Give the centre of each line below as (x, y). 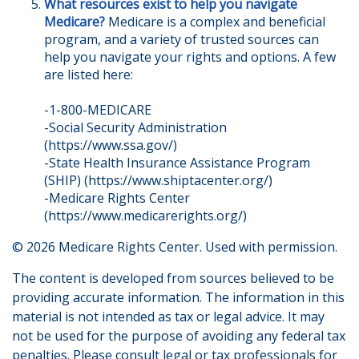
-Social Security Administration (135, 127)
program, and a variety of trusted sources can (182, 39)
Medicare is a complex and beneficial (215, 22)
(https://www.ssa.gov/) (111, 145)
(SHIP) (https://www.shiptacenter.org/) (158, 180)
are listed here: (89, 75)
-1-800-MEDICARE (98, 110)
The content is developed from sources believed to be (173, 278)
